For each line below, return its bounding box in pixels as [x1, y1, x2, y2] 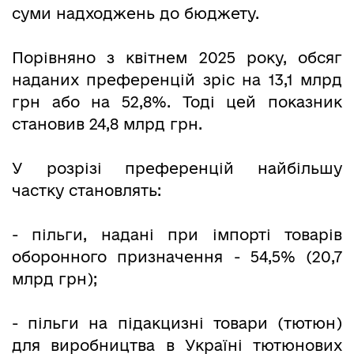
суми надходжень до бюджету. [12, 5, 259, 23]
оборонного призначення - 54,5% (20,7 [12, 247, 342, 265]
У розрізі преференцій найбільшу [12, 159, 342, 177]
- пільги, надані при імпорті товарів [12, 225, 342, 243]
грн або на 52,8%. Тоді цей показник [12, 93, 342, 111]
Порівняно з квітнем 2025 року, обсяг [12, 49, 342, 66]
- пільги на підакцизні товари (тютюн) [12, 314, 342, 332]
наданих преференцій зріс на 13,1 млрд [12, 71, 342, 88]
